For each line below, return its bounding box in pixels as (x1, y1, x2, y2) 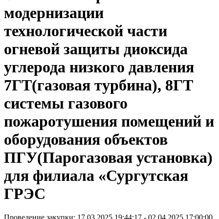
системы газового (4, 94, 128, 112)
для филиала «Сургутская (4, 166, 188, 184)
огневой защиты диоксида (4, 40, 188, 58)
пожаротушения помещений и (4, 112, 214, 130)
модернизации (4, 3, 104, 22)
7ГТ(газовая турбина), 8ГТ (4, 76, 193, 94)
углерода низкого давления (4, 58, 194, 76)
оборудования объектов (4, 130, 168, 148)
